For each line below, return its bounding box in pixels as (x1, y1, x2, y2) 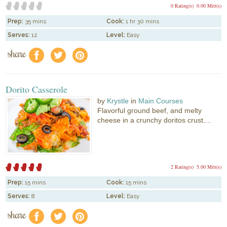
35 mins (25, 18, 47, 25)
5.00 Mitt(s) (196, 163, 221, 171)
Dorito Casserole (6, 83, 68, 95)
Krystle (107, 96, 129, 105)
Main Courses (138, 96, 183, 105)
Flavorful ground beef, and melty (97, 106, 202, 115)
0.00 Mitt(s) (196, 2, 221, 10)
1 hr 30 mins (126, 18, 160, 25)
